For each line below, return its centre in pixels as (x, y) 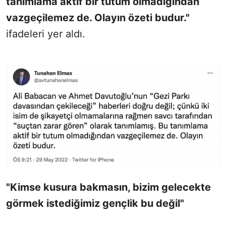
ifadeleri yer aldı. (46, 34)
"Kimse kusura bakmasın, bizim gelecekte (108, 187)
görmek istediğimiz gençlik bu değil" (95, 204)
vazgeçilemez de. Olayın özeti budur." (98, 17)
